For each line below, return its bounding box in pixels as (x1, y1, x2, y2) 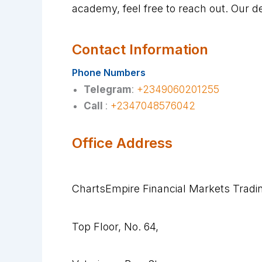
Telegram (84, 84, 132, 96)
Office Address (72, 134, 173, 151)
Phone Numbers (72, 67, 146, 79)
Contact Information (72, 41, 208, 58)
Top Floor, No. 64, (72, 220, 161, 233)
